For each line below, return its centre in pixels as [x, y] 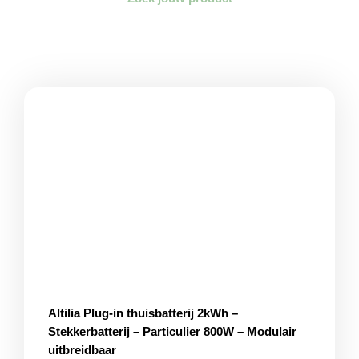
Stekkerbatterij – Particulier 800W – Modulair [172, 331]
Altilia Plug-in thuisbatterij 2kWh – [143, 313]
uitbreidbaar [82, 350]
